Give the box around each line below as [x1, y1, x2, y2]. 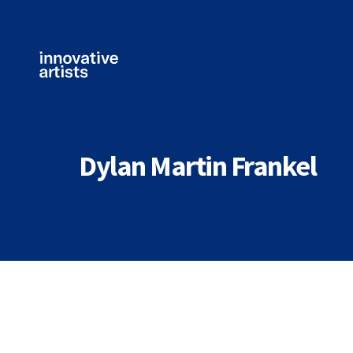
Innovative [39, 77, 95, 94]
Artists [39, 93, 74, 110]
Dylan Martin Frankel [79, 148, 317, 184]
